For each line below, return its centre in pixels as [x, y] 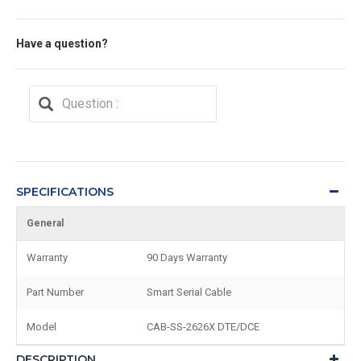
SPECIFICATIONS [65, 191]
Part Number [55, 292]
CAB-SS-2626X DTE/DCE [203, 326]
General [45, 223]
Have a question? [62, 43]
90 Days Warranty [187, 257]
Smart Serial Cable [189, 292]
